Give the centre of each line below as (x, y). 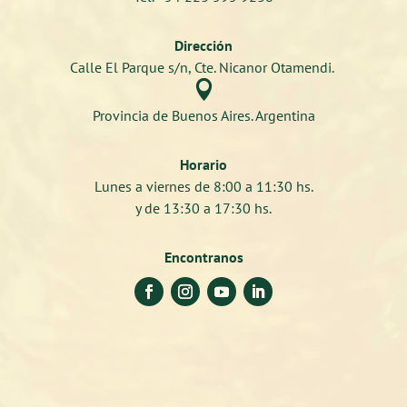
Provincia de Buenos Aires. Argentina (203, 115)
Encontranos (203, 257)
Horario (203, 164)
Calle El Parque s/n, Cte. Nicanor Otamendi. (203, 67)
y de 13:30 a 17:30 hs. (203, 208)
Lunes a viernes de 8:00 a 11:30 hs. (203, 186)
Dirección (203, 45)
